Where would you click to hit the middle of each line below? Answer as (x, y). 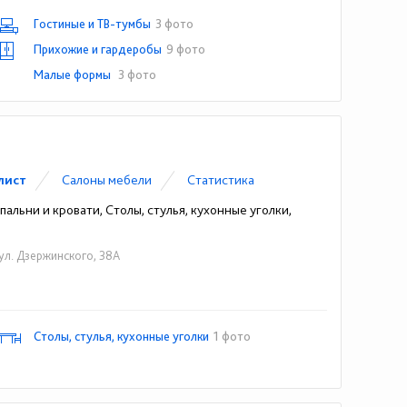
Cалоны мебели (107, 180)
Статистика (221, 180)
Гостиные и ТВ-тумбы (93, 24)
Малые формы (74, 74)
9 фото (186, 49)
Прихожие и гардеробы (98, 49)
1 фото (233, 336)
